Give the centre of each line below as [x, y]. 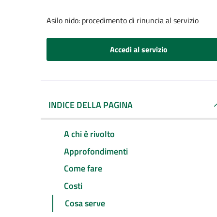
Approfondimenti [96, 151]
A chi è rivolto [89, 134]
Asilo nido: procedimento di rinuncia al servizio [123, 20]
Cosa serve [85, 203]
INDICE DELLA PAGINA [91, 105]
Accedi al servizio [139, 49]
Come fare [83, 169]
